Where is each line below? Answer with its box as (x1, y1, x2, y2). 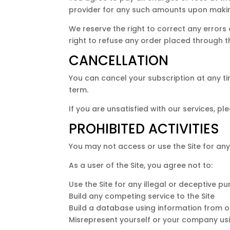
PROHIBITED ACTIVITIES (69, 119, 220, 138)
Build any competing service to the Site (69, 190, 215, 201)
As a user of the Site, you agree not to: (69, 160, 213, 170)
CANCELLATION (69, 51, 169, 70)
